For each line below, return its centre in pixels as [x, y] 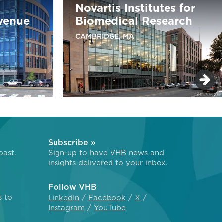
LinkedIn [64, 197]
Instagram [66, 207]
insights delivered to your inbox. [108, 162]
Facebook [107, 197]
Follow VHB [72, 187]
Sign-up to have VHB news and [106, 152]
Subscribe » [72, 142]
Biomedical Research [134, 21]
